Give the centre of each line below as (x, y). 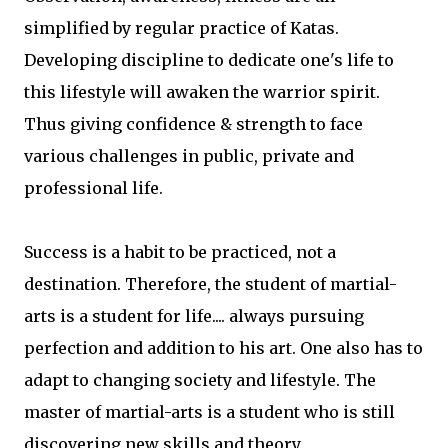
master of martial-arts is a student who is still (209, 412)
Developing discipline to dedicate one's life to (209, 60)
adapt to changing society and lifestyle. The (200, 380)
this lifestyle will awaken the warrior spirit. (202, 92)
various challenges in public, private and (189, 156)
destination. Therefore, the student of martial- (210, 284)
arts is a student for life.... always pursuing (194, 316)
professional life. (93, 188)
